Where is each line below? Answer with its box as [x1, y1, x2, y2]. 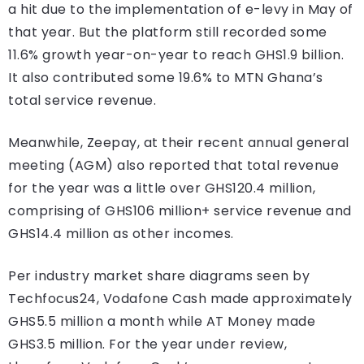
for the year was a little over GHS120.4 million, [8, 179, 315, 198]
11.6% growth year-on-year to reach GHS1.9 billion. [8, 45, 344, 65]
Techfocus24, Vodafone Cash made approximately [8, 289, 353, 309]
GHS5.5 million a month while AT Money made [8, 312, 315, 331]
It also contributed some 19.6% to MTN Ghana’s [8, 68, 323, 88]
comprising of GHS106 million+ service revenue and [8, 201, 352, 221]
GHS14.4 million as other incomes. [8, 224, 234, 244]
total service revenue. [8, 91, 156, 110]
